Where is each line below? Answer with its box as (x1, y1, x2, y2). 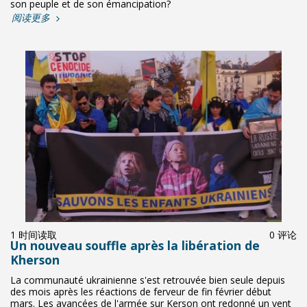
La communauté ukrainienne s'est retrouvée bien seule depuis (10, 273, 285, 286)
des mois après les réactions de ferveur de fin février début (10, 285, 271, 298)
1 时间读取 (10, 228, 57, 241)
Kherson (10, 251, 60, 268)
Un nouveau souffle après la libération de (10, 237, 260, 254)
